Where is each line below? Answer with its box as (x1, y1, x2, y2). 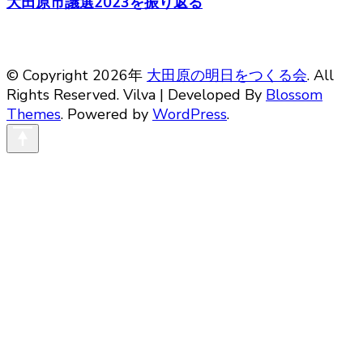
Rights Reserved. (6, 85, 123, 105)
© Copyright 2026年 (6, 66, 147, 86)
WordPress (152, 105, 227, 125)
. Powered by (61, 105, 152, 125)
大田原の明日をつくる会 (147, 66, 307, 86)
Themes (6, 105, 61, 125)
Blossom (266, 85, 322, 105)
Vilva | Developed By (123, 85, 266, 105)
